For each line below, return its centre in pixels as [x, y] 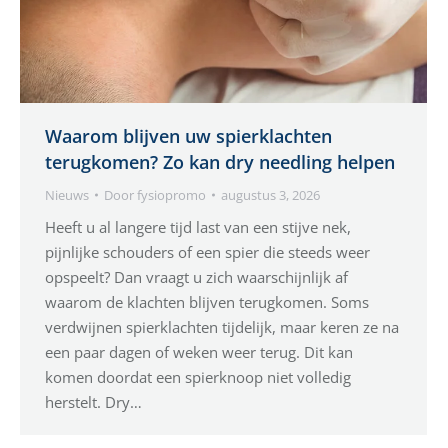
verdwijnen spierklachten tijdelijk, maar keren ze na [222, 326]
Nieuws [67, 194]
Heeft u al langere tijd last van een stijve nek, [198, 226]
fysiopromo [171, 194]
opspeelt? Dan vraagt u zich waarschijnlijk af [196, 276]
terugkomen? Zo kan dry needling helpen [220, 161]
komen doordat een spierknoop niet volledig [198, 376]
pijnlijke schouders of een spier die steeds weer [207, 251]
